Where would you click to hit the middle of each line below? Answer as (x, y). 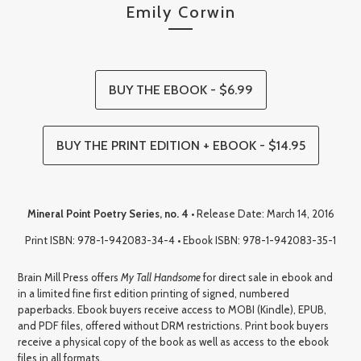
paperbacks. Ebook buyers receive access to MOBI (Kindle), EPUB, (172, 309)
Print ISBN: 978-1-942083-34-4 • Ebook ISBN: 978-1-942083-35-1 (180, 240)
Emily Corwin (180, 12)
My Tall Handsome (161, 277)
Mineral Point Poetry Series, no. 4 (108, 213)
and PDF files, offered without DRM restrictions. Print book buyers (174, 325)
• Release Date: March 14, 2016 (261, 213)
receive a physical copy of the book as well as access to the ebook (174, 341)
